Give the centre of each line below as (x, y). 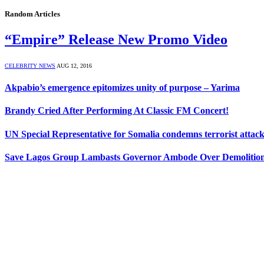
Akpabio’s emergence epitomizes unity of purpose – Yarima (122, 87)
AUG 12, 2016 (74, 65)
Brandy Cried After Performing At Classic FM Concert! (117, 111)
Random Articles (32, 14)
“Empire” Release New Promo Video (116, 39)
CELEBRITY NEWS (30, 65)
